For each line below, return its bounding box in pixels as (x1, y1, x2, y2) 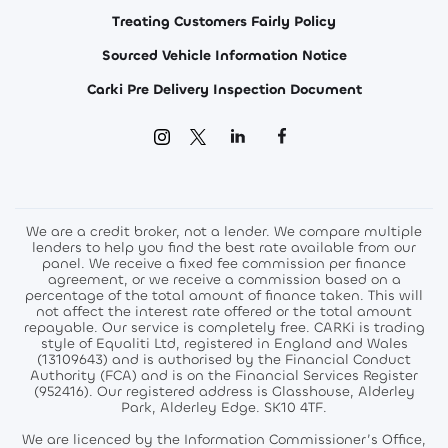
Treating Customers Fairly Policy (112, 11, 336, 31)
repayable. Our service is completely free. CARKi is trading (23, 317, 425, 337)
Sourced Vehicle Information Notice (101, 45, 347, 65)
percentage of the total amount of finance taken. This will (25, 285, 423, 305)
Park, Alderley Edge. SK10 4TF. (121, 397, 327, 417)
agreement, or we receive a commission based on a (47, 269, 401, 289)
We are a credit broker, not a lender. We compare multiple (26, 221, 422, 241)
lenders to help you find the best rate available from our (32, 237, 416, 257)
